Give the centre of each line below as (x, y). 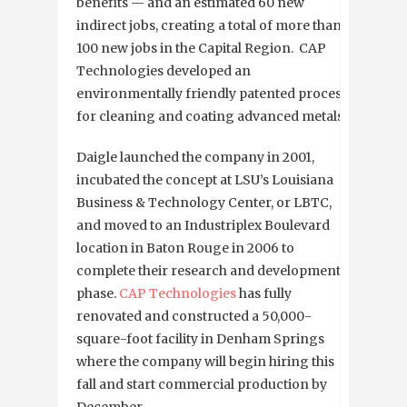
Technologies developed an (164, 71)
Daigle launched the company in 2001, (195, 158)
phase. (98, 294)
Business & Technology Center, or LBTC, (204, 203)
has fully (264, 294)
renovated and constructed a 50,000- (194, 317)
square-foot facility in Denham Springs (200, 339)
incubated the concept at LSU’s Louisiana (205, 180)
